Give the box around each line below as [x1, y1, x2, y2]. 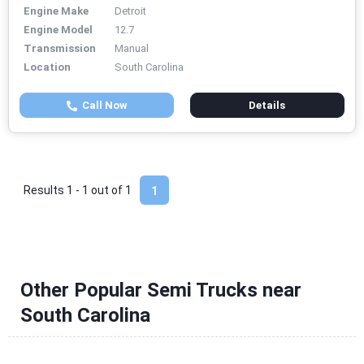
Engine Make [24, 5, 89, 18]
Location [24, 61, 71, 74]
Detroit [115, 5, 146, 18]
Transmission [24, 42, 96, 55]
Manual [115, 42, 149, 55]
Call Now [76, 99, 128, 112]
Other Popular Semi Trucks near [20, 279, 301, 302]
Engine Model [24, 24, 93, 37]
